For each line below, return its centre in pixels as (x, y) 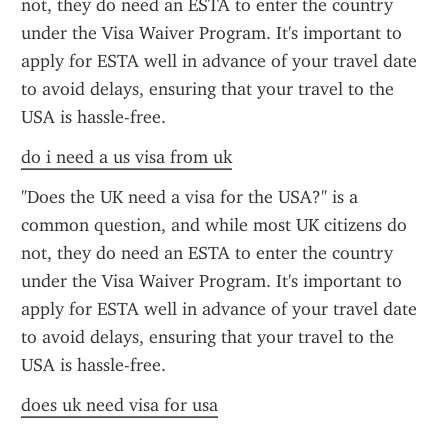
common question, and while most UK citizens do (214, 225)
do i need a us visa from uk (126, 157)
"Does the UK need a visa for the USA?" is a (189, 197)
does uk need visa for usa (119, 405)
